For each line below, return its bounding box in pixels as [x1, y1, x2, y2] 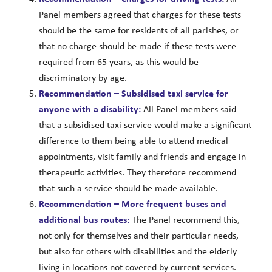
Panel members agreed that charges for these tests [38, 10, 241, 21]
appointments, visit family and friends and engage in [38, 152, 246, 163]
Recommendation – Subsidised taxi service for [38, 89, 228, 100]
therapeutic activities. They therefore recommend [38, 168, 236, 178]
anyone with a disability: [38, 105, 143, 115]
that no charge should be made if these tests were [38, 42, 236, 52]
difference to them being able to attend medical [38, 137, 228, 147]
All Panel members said [143, 105, 236, 115]
